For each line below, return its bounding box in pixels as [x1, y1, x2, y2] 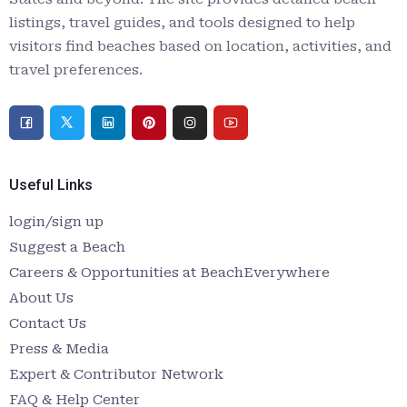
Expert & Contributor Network [9, 365, 223, 382]
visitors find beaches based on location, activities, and [9, 37, 392, 55]
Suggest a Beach [9, 238, 125, 255]
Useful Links [9, 175, 93, 194]
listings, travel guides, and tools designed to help [9, 14, 355, 31]
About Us [9, 289, 74, 306]
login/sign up [9, 213, 104, 230]
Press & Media [9, 340, 109, 357]
